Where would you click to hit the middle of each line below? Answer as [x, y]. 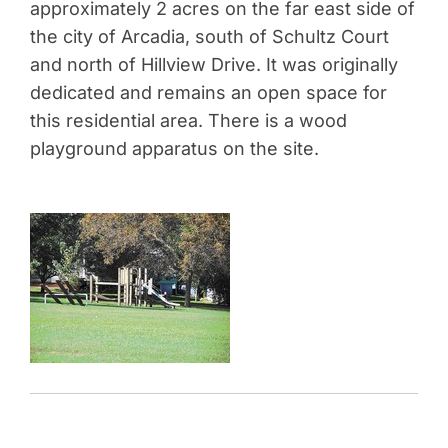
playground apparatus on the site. [174, 149]
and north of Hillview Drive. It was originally [213, 65]
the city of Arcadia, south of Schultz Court [209, 37]
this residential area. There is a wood [188, 121]
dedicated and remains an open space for [208, 93]
